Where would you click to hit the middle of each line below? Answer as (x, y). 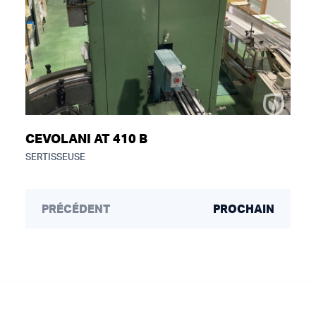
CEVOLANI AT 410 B (86, 140)
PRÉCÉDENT (76, 209)
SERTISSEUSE (55, 158)
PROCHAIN (244, 209)
